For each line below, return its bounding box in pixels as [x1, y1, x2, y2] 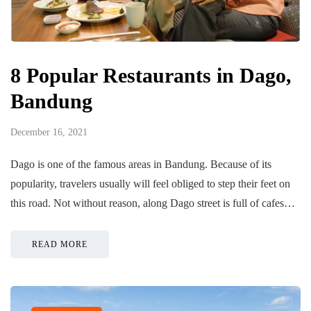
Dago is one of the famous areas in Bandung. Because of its [10, 158, 271, 171]
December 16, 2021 [10, 127, 87, 138]
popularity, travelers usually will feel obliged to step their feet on [10, 178, 290, 190]
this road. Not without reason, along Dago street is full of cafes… [10, 197, 295, 210]
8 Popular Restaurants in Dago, [10, 64, 292, 87]
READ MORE [32, 239, 87, 250]
